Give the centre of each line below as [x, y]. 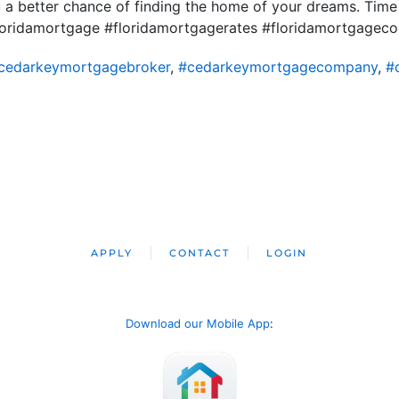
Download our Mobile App [198, 323]
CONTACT [200, 253]
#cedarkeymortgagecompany [277, 67]
